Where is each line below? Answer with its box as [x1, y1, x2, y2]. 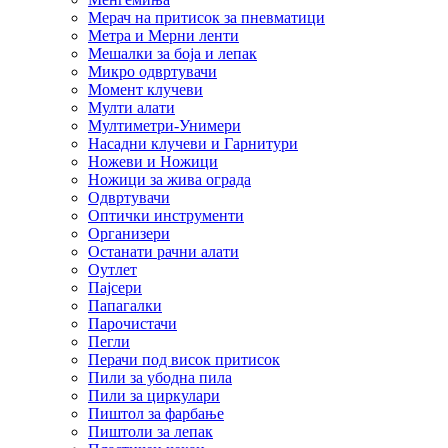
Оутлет [88, 260, 137, 278]
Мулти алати [88, 98, 175, 116]
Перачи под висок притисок [88, 350, 280, 368]
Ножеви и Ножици [88, 152, 218, 170]
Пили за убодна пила [88, 368, 232, 386]
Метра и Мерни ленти [88, 26, 239, 44]
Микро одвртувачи [88, 62, 217, 80]
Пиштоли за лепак [88, 422, 213, 440]
